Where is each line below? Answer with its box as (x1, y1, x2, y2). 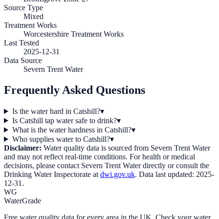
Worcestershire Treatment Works (23, 30, 124, 39)
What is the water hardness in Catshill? (12, 125, 131, 134)
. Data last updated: (135, 170, 196, 178)
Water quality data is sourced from (42, 143, 149, 152)
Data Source (4, 56, 42, 65)
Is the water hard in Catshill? (12, 107, 100, 115)
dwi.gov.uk (100, 170, 135, 178)
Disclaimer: (4, 143, 42, 152)
